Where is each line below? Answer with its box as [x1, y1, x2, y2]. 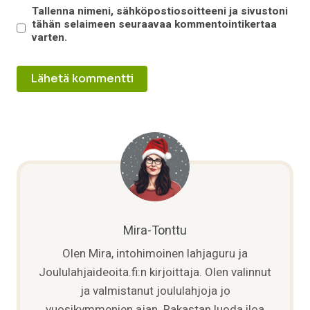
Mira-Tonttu [123, 221, 187, 241]
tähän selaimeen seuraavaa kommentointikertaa [32, 17, 277, 33]
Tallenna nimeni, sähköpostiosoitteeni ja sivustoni [32, 3, 289, 19]
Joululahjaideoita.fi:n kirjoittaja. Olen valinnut [39, 264, 271, 282]
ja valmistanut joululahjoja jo [80, 282, 230, 300]
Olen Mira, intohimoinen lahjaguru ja [62, 245, 248, 263]
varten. [32, 30, 68, 46]
